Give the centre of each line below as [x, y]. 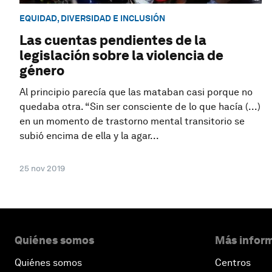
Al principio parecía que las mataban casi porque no [136, 92]
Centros [233, 263]
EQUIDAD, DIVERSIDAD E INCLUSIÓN [92, 18]
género [42, 71]
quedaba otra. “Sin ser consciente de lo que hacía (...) [140, 107]
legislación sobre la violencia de [121, 56]
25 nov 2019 [42, 168]
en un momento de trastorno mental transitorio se [132, 121]
